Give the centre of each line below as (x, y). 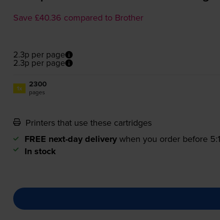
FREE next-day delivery (70, 139)
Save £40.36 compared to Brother (78, 18)
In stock (40, 151)
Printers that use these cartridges (87, 123)
